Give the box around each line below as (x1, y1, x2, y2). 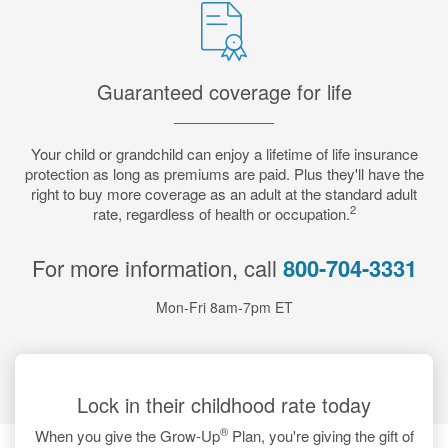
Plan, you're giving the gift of (227, 425, 414, 446)
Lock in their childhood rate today (77, 390, 371, 419)
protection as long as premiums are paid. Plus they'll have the (24, 163, 424, 184)
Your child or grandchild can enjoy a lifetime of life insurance (30, 143, 418, 164)
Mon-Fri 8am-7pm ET (155, 297, 293, 317)
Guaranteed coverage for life (96, 77, 352, 106)
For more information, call (31, 252, 283, 283)
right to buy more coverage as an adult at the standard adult (31, 183, 417, 204)
